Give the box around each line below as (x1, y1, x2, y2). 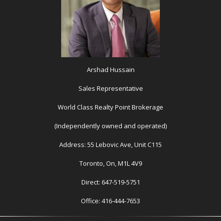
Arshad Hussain (86, 65, 135, 74)
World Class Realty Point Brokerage (58, 102, 163, 111)
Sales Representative (78, 83, 143, 93)
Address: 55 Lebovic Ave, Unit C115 (59, 140, 162, 149)
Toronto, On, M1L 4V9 (79, 158, 142, 168)
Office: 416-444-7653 (81, 196, 140, 205)
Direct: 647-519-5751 (81, 177, 140, 186)
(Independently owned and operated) (54, 121, 167, 130)
